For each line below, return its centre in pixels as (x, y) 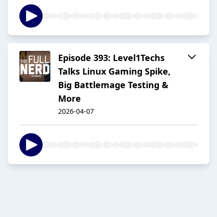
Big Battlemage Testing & (113, 85)
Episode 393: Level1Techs (111, 58)
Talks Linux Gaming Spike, (114, 71)
